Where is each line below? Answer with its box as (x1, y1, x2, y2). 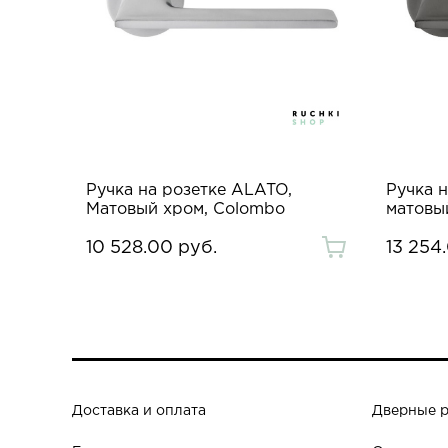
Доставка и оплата (72, 404, 206, 417)
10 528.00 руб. (86, 239, 217, 256)
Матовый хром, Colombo (86, 201, 285, 217)
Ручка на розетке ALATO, (86, 182, 292, 198)
